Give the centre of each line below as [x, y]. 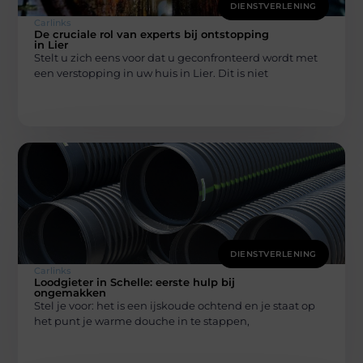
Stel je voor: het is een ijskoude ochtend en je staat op [175, 305]
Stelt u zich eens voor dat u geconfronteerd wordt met [176, 57]
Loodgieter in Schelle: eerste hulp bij [135, 282]
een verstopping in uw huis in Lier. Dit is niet [152, 73]
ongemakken [70, 292]
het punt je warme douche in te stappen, [142, 320]
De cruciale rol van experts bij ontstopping [152, 34]
